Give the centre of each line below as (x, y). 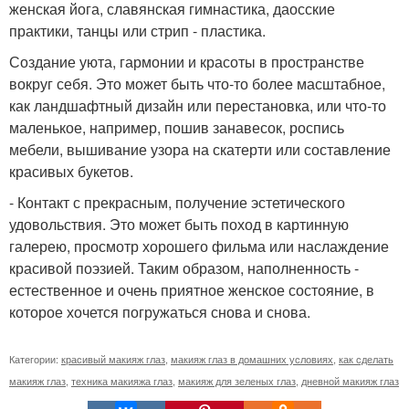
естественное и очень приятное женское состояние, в (192, 290)
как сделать (366, 359)
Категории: (35, 359)
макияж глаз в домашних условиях (252, 359)
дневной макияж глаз (350, 381)
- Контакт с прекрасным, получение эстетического (177, 202)
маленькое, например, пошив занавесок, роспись (177, 127)
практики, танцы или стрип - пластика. (137, 31)
